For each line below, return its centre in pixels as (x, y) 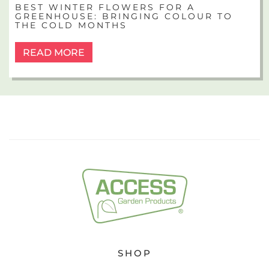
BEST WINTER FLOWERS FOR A (105, 8)
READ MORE (54, 53)
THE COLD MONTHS (71, 26)
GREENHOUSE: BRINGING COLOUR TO (124, 17)
